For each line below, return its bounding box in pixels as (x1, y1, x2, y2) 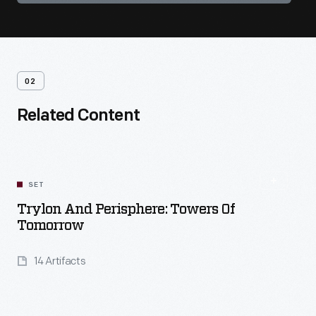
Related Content (17, 108, 140, 125)
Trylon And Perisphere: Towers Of (17, 202, 235, 217)
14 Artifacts (34, 255, 86, 268)
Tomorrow (17, 219, 84, 233)
